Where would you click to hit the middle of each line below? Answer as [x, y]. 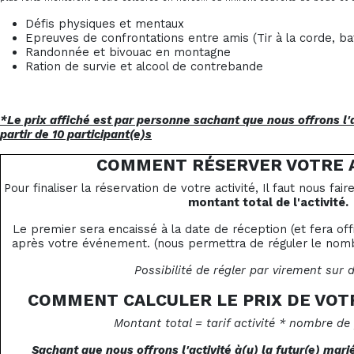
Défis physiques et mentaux [105, 24]
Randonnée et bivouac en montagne [128, 53]
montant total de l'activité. [268, 203]
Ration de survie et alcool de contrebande [144, 67]
